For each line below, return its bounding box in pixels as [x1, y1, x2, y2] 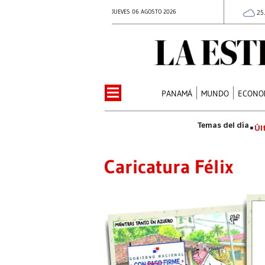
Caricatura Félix [104, 154, 234, 178]
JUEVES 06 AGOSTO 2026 [112, 8, 176, 15]
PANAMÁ [161, 88, 193, 99]
